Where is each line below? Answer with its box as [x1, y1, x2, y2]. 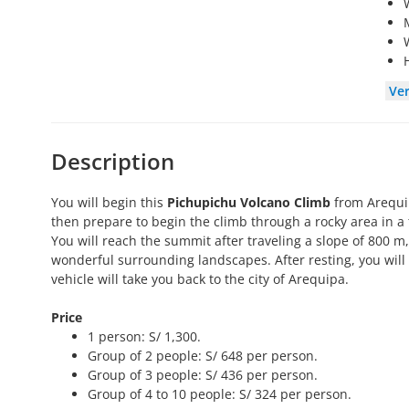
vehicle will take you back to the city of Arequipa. [51, 270, 349, 288]
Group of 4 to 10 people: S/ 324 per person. [88, 385, 351, 404]
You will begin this [51, 194, 167, 212]
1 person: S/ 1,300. [88, 328, 201, 346]
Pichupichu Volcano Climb [167, 194, 330, 212]
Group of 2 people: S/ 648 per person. [88, 347, 318, 365]
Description [51, 146, 174, 177]
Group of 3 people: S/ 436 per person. [88, 366, 318, 384]
